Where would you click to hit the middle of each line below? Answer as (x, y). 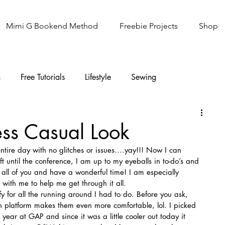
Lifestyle (98, 77)
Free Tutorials (43, 77)
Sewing (144, 77)
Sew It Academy (72, 117)
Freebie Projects (148, 26)
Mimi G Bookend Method (52, 26)
